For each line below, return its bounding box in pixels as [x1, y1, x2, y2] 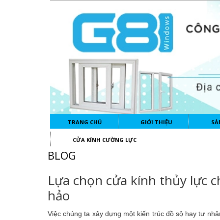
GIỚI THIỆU [140, 118, 172, 126]
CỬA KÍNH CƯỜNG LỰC [73, 136, 137, 144]
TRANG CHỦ [68, 118, 102, 126]
